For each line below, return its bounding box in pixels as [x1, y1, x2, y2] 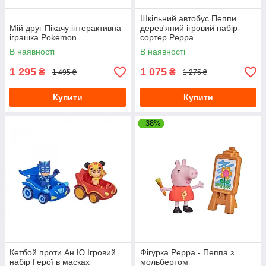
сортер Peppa [140, 33, 194, 42]
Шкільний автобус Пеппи [140, 14, 236, 23]
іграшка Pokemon [9, 33, 77, 42]
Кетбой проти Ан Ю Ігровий [9, 248, 116, 257]
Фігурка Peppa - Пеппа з [140, 248, 234, 257]
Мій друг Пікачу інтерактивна [9, 23, 121, 33]
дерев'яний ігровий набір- [140, 23, 240, 33]
